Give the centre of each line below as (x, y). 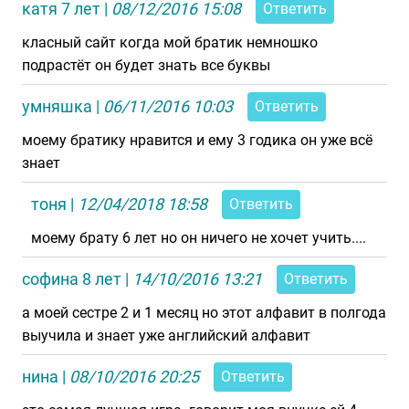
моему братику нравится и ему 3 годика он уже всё (197, 140)
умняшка (57, 106)
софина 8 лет (72, 279)
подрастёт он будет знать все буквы (146, 65)
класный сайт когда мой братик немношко (170, 42)
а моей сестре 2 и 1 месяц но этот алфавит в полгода (204, 313)
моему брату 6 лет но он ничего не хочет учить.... (199, 238)
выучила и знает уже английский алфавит (166, 336)
